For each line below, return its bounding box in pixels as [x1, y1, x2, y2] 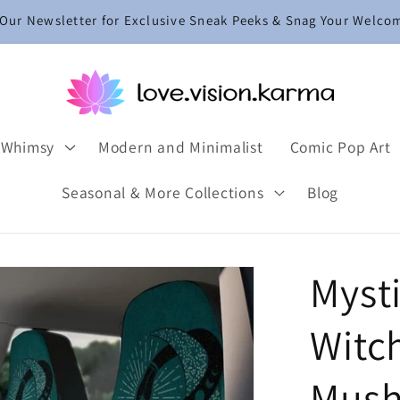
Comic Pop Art [289, 136, 391, 157]
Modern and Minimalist [97, 136, 263, 157]
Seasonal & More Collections [62, 181, 264, 203]
